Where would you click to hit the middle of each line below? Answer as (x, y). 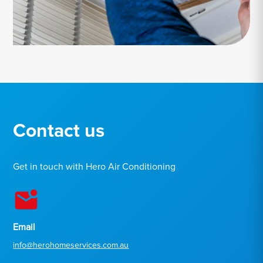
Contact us (59, 131)
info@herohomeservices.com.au (71, 245)
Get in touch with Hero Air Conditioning (95, 166)
